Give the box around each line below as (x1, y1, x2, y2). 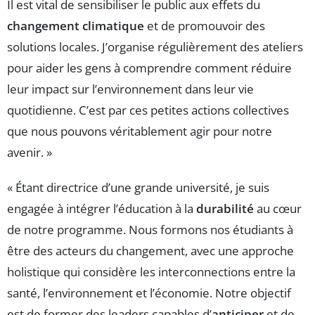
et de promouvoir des (144, 17, 265, 34)
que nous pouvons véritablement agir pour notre (7, 122, 272, 139)
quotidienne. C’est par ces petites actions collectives (7, 101, 289, 118)
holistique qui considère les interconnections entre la (7, 263, 295, 280)
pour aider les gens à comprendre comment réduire (7, 59, 292, 76)
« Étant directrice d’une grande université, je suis (7, 179, 269, 195)
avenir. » (7, 143, 52, 160)
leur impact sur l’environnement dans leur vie (7, 80, 254, 97)
